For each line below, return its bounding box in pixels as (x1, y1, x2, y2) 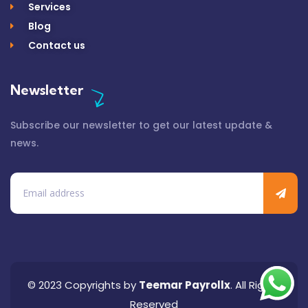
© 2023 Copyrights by (27, 278, 139, 293)
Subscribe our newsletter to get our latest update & (10, 118, 272, 133)
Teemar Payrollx (139, 278, 230, 293)
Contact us (27, 38, 85, 53)
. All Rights (230, 278, 280, 293)
